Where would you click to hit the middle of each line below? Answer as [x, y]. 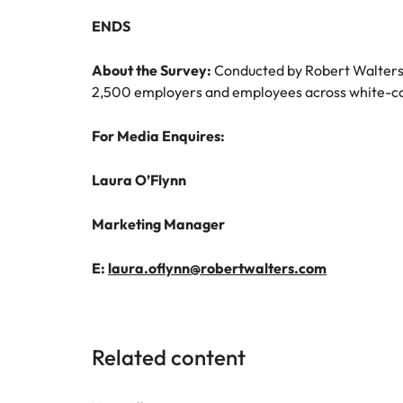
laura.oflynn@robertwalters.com [217, 268]
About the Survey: [152, 70]
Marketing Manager [158, 224]
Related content [169, 357]
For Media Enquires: [158, 136]
